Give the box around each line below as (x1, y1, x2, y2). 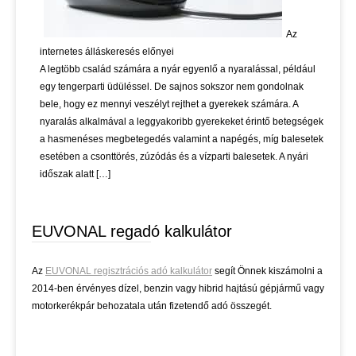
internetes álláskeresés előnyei (40, 46, 174, 58)
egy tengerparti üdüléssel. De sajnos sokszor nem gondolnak (40, 81, 304, 93)
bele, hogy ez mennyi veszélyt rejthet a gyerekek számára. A (40, 99, 298, 110)
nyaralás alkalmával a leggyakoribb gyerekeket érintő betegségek (40, 116, 323, 128)
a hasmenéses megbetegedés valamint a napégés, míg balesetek (40, 133, 323, 145)
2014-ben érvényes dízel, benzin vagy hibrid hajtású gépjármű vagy (32, 283, 324, 295)
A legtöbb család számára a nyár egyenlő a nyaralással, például (40, 64, 315, 75)
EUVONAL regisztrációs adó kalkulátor (45, 265, 212, 277)
